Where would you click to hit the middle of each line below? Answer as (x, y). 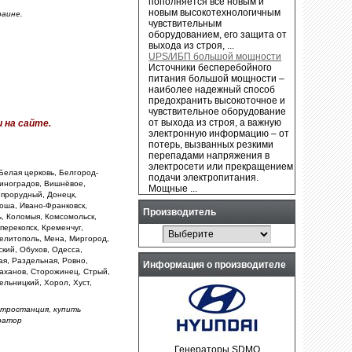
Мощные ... (173, 188)
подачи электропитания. (204, 177)
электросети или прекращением (221, 166)
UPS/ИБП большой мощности (215, 56)
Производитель (180, 212)
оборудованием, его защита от (218, 34)
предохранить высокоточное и (217, 100)
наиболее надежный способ (212, 89)
